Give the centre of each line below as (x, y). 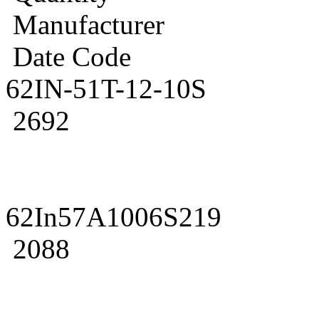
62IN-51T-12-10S (106, 88)
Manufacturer (85, 24)
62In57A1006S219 (114, 216)
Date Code (68, 56)
